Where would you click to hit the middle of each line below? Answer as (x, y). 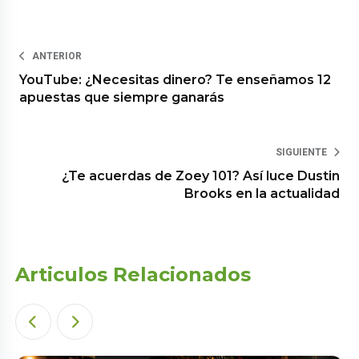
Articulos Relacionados (133, 274)
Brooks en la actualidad (262, 193)
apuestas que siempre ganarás (122, 97)
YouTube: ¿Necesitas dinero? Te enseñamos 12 (175, 79)
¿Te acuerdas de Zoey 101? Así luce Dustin (200, 175)
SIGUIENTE (301, 152)
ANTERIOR (57, 56)
